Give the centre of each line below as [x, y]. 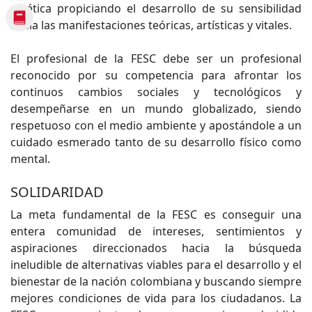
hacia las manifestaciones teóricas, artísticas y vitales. [151, 25]
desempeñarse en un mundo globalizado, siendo [156, 109]
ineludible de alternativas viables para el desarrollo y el [156, 265]
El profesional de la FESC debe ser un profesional [156, 59]
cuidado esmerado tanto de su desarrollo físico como [156, 142]
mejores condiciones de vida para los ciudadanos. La [156, 298]
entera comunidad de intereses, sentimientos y [156, 232]
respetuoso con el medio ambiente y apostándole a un [156, 126]
